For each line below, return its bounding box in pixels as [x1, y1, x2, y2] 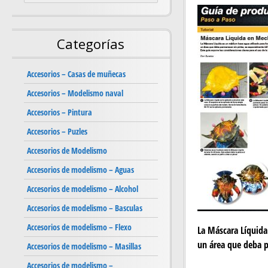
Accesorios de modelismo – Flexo [27, 221, 132, 233]
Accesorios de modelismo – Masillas [27, 240, 141, 252]
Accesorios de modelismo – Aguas [27, 164, 134, 176]
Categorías [57, 35, 125, 53]
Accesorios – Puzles [27, 126, 87, 138]
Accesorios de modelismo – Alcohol [27, 183, 138, 195]
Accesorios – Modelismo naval [27, 87, 123, 99]
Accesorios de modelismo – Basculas [27, 202, 142, 214]
